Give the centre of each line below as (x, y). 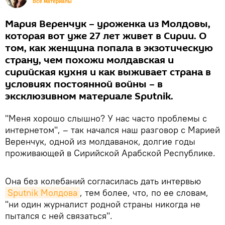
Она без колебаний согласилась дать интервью (103, 181)
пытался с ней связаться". (59, 216)
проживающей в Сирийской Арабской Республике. (110, 153)
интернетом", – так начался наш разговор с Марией (113, 130)
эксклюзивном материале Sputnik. (89, 96)
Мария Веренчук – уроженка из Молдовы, (108, 24)
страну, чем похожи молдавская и (89, 60)
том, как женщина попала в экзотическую (109, 48)
